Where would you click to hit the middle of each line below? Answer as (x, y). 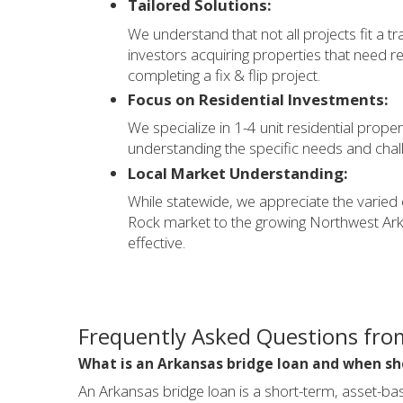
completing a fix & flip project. (224, 75)
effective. (157, 242)
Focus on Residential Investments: (258, 99)
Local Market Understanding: (238, 173)
